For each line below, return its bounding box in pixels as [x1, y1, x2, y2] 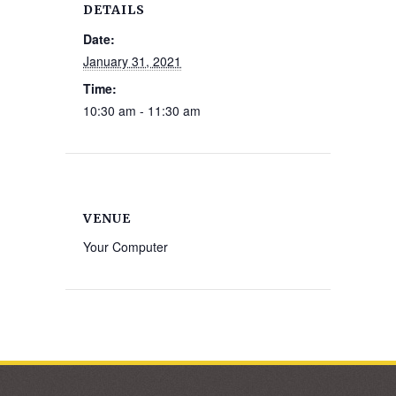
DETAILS [83, 2, 145, 19]
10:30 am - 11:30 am [83, 102, 201, 120]
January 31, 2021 [83, 52, 181, 71]
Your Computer [83, 238, 168, 256]
